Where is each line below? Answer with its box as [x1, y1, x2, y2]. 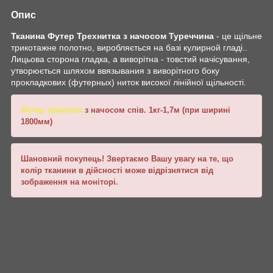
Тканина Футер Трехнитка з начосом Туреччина [11, 30, 214, 41]
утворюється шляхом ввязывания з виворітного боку [11, 65, 219, 76]
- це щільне [214, 30, 262, 41]
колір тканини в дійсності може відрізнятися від [21, 165, 213, 175]
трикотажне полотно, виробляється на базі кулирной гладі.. [11, 42, 247, 52]
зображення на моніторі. [21, 177, 118, 186]
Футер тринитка [21, 105, 82, 115]
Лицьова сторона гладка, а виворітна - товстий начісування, [11, 54, 250, 64]
